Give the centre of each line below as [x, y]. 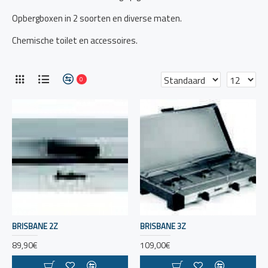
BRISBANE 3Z [163, 226]
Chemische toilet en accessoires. [75, 40]
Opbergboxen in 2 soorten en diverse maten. [97, 18]
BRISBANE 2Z [35, 226]
